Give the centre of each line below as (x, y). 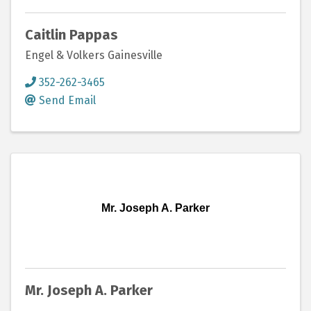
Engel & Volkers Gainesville (94, 55)
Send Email (67, 100)
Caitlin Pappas (72, 34)
